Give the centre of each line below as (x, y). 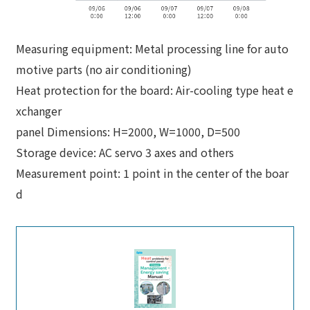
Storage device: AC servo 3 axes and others (125, 152)
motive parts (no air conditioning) (104, 69)
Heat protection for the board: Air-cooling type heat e (155, 90)
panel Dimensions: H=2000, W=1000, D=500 (128, 131)
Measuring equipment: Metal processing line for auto (153, 48)
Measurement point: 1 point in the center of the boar (153, 173)
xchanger (39, 110)
